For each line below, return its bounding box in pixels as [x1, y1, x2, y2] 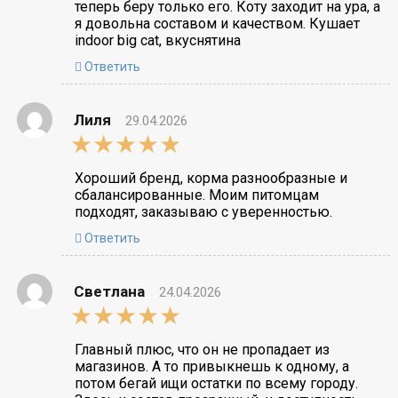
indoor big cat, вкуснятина [74, 31, 241, 49]
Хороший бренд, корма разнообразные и [74, 169, 347, 187]
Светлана [73, 282, 145, 300]
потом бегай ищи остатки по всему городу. [74, 374, 358, 392]
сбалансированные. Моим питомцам [74, 186, 319, 203]
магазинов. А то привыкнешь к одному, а [74, 357, 349, 375]
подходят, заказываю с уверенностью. [74, 203, 332, 220]
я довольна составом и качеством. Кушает [74, 14, 360, 32]
